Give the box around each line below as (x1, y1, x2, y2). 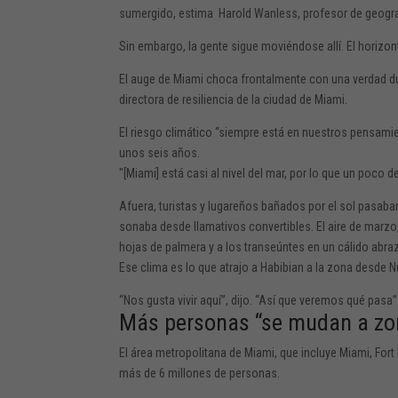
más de (119, 365, 160, 380)
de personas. (211, 365, 283, 380)
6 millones (159, 365, 212, 380)
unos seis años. (119, 145, 201, 160)
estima (179, 5, 214, 20)
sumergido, (119, 5, 179, 20)
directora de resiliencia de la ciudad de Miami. (119, 92, 348, 107)
